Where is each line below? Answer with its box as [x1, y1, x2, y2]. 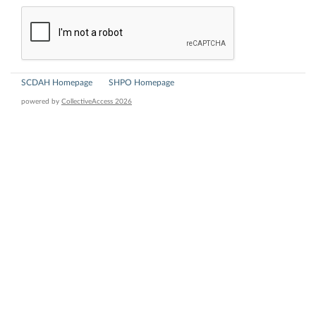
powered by [21, 98, 61, 106]
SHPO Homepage [109, 78, 174, 87]
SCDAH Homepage [21, 78, 92, 87]
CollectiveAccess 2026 [61, 98, 132, 106]
